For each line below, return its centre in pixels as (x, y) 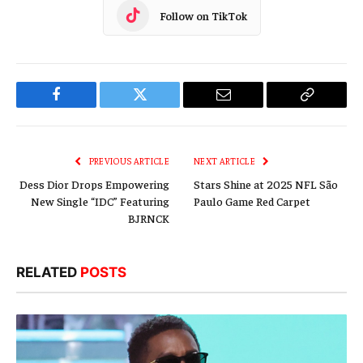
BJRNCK (149, 218)
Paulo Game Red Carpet (252, 201)
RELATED (48, 273)
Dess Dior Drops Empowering (94, 184)
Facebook (83, 107)
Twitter (160, 107)
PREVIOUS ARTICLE (128, 161)
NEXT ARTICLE (226, 161)
